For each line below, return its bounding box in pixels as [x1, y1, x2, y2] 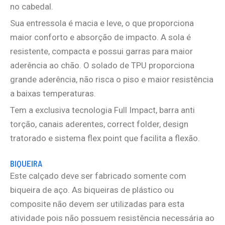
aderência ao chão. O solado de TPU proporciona [10, 60, 194, 70]
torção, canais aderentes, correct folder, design [10, 119, 188, 129]
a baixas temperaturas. [10, 88, 96, 98]
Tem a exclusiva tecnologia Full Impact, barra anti [10, 104, 195, 115]
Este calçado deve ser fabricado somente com [10, 170, 186, 181]
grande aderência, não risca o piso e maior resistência [10, 74, 213, 84]
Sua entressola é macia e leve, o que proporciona [10, 18, 194, 28]
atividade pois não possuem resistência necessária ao [10, 212, 214, 223]
